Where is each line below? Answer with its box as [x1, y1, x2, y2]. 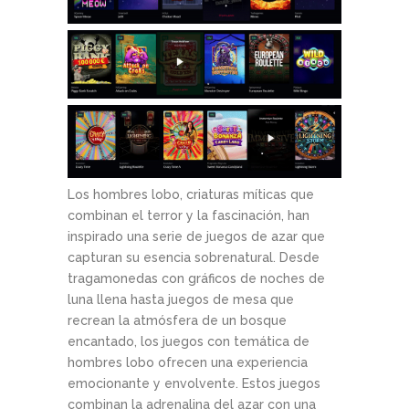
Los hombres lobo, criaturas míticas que [68, 186, 314, 202]
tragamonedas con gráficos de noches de [68, 270, 325, 286]
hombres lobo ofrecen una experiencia [68, 354, 308, 370]
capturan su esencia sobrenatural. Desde [68, 249, 320, 265]
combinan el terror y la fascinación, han [68, 207, 309, 223]
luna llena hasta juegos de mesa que [68, 291, 294, 307]
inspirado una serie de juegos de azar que [68, 228, 325, 244]
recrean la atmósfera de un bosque [68, 312, 287, 328]
